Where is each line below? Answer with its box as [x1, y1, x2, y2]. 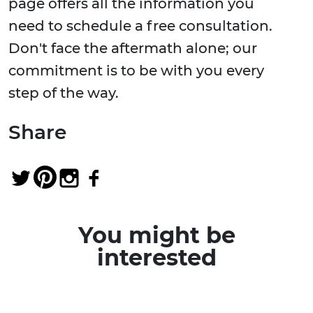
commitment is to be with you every [8, 62, 264, 80]
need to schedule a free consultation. [8, 17, 272, 35]
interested [96, 244, 217, 272]
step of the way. [8, 85, 119, 102]
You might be [78, 221, 235, 249]
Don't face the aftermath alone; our [8, 40, 257, 57]
